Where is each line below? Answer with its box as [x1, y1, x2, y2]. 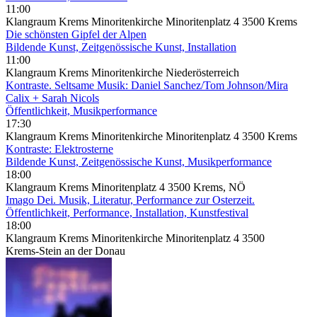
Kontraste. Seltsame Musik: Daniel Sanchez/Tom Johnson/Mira [6, 79, 288, 91]
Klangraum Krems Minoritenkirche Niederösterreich [6, 66, 239, 79]
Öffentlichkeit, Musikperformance [6, 104, 157, 117]
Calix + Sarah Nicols [6, 91, 99, 104]
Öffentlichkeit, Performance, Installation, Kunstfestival [6, 206, 248, 219]
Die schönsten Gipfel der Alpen [6, 28, 146, 40]
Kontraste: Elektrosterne [6, 142, 113, 155]
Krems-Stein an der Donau [6, 244, 125, 257]
